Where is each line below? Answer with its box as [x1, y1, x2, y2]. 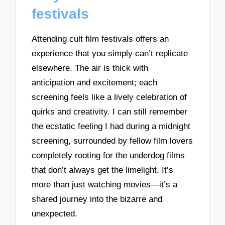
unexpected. [32, 208, 78, 218]
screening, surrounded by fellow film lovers [32, 136, 193, 146]
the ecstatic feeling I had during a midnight [32, 121, 191, 131]
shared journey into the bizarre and [32, 194, 163, 204]
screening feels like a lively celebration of [32, 92, 187, 102]
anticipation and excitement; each [32, 77, 158, 87]
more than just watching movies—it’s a [32, 179, 178, 189]
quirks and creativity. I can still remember [32, 106, 188, 117]
